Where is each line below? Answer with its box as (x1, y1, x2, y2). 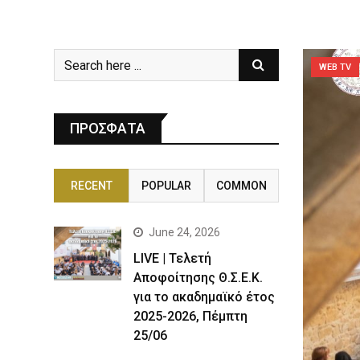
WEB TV (319, 62, 351, 72)
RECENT (70, 179, 112, 192)
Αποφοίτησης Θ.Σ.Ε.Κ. (133, 270, 263, 285)
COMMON (215, 179, 267, 192)
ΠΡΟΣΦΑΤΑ (70, 120, 145, 137)
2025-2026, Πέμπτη (133, 309, 247, 324)
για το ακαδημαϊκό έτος (133, 289, 275, 305)
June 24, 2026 (149, 226, 220, 239)
